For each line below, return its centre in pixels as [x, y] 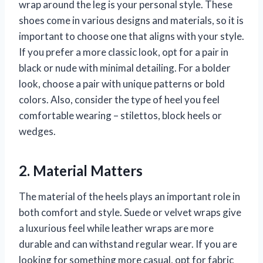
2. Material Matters [81, 170]
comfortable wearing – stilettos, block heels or [120, 115]
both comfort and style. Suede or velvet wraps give [130, 212]
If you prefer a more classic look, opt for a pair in [124, 52]
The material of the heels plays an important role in [129, 196]
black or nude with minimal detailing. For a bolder [125, 68]
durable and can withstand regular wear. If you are [128, 244]
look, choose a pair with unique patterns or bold [122, 83]
